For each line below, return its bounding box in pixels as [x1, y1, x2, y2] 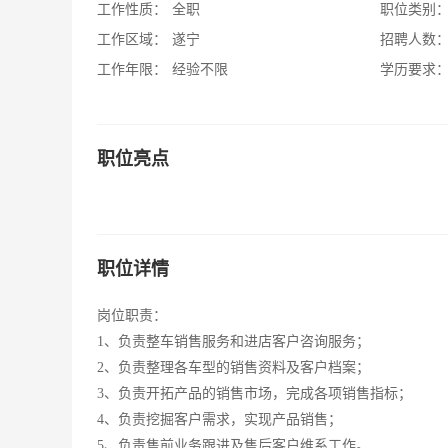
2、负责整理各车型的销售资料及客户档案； [97, 360, 370, 375]
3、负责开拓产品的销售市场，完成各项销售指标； [97, 386, 412, 401]
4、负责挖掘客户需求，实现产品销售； [97, 412, 342, 427]
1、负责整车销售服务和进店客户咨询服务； [97, 334, 370, 349]
